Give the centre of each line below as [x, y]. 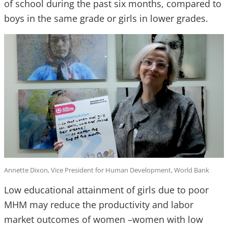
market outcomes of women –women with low [104, 220]
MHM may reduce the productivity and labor [99, 205]
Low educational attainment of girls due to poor [106, 190]
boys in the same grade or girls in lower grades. [106, 19]
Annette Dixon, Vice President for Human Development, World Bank [107, 170]
